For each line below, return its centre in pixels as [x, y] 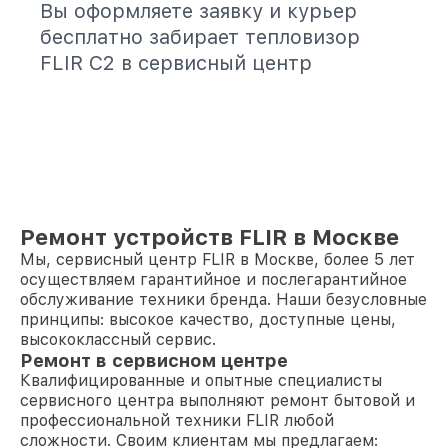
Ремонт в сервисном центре [154, 360]
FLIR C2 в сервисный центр [176, 63]
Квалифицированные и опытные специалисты [201, 380]
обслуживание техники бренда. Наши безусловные [223, 299]
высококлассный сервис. [118, 339]
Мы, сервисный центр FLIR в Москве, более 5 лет [217, 259]
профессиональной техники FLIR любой [177, 420]
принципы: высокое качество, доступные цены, [208, 319]
